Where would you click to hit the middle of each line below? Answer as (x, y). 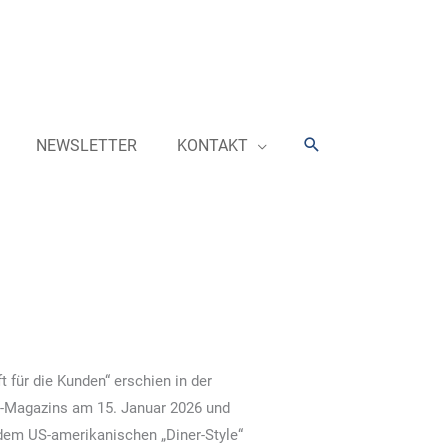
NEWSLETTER (86, 145)
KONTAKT (212, 145)
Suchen (333, 145)
